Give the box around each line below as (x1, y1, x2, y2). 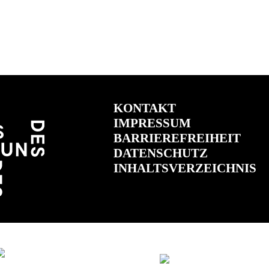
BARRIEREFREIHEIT (113, 130, 241, 145)
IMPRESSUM (113, 115, 191, 130)
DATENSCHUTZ (113, 145, 208, 160)
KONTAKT (113, 100, 176, 115)
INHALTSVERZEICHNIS (113, 160, 256, 175)
